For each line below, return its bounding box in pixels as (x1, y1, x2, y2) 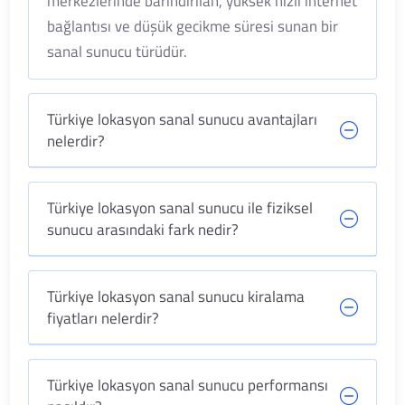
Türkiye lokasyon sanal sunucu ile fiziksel (47, 196, 314, 220)
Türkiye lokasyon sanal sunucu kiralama (47, 285, 306, 308)
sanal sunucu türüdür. (47, 40, 188, 63)
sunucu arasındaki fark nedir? (47, 218, 240, 241)
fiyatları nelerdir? (47, 306, 160, 330)
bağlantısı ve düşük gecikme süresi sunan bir (47, 14, 339, 38)
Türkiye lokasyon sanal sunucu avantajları (47, 108, 318, 131)
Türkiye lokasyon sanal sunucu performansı (47, 373, 329, 397)
